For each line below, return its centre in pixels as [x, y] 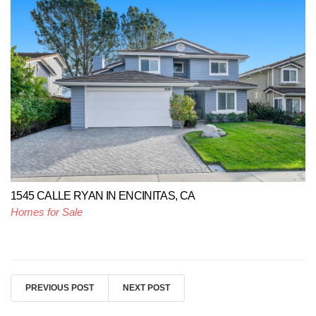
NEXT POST [146, 287]
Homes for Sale [47, 212]
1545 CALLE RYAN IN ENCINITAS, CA [103, 195]
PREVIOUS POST [60, 287]
